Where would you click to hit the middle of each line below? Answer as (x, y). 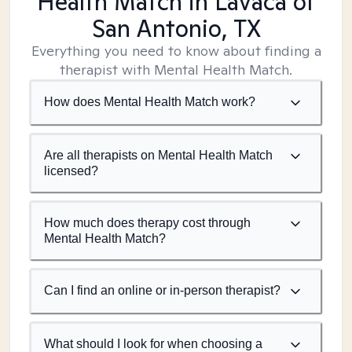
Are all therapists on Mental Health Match (158, 155)
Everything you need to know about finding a (176, 51)
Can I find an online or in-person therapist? (162, 290)
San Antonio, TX (176, 28)
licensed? (71, 171)
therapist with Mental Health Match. (176, 70)
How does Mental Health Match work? (150, 102)
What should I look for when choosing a (153, 344)
